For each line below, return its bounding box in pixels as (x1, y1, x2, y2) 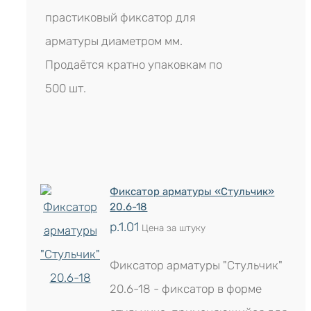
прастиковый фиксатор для (45, 10, 196, 24)
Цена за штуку (139, 222, 206, 233)
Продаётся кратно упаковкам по (45, 58, 223, 72)
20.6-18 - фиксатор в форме (110, 282, 262, 296)
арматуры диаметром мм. (45, 34, 183, 48)
